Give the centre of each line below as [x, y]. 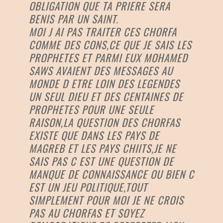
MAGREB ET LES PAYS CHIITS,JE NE [103, 148]
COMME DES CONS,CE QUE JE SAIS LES [110, 45]
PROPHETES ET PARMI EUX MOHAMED [108, 58]
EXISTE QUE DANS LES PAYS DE [94, 135]
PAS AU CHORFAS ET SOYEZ [87, 213]
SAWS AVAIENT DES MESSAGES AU [101, 71]
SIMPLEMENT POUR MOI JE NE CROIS [106, 200]
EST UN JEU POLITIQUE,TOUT [88, 187]
